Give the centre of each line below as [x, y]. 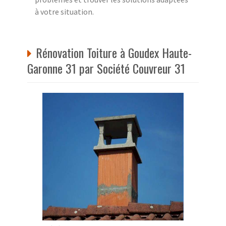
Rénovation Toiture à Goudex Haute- [114, 52]
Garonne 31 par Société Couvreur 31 [106, 68]
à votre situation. [64, 11]
